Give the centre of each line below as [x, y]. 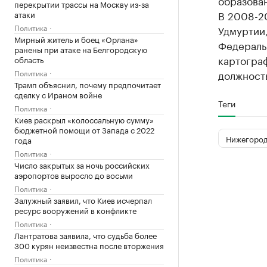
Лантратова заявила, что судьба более [86, 235]
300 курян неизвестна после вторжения [89, 245]
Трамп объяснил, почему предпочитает [88, 84]
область [29, 59]
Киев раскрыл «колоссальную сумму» [84, 119]
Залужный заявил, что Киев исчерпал [83, 200]
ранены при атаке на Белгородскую [81, 49]
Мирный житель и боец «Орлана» [76, 39]
